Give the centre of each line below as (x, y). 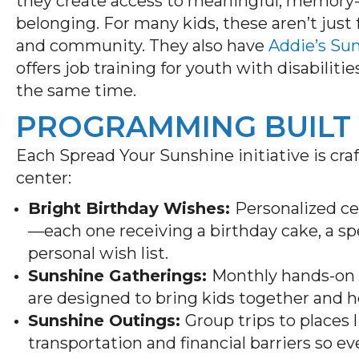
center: (48, 177)
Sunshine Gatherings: (120, 275)
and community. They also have (142, 45)
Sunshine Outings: (107, 320)
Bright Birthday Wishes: (131, 208)
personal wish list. (98, 253)
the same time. (78, 90)
